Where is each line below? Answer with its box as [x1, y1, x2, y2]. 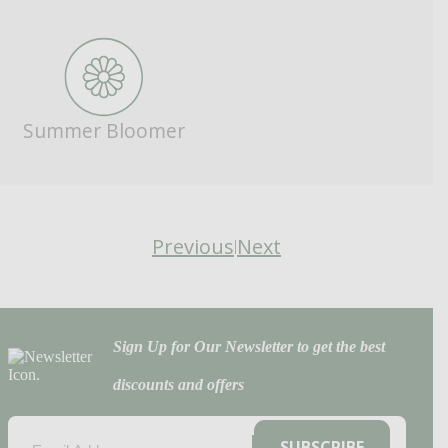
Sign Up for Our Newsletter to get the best [112, 337, 385, 355]
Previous [152, 232, 234, 260]
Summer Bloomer [23, 116, 186, 144]
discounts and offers [112, 375, 244, 393]
